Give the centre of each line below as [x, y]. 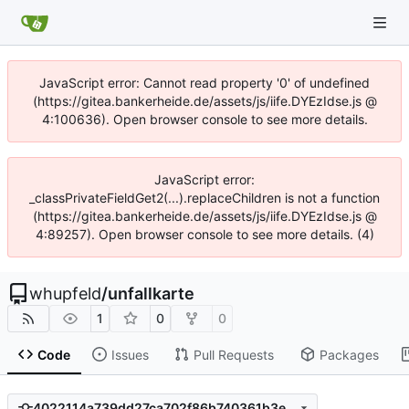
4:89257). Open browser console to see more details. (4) [204, 234]
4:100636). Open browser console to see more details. [204, 119]
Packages [349, 354]
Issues [130, 354]
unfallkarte [151, 294]
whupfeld [65, 294]
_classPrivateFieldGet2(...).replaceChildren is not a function [204, 198]
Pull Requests [233, 354]
